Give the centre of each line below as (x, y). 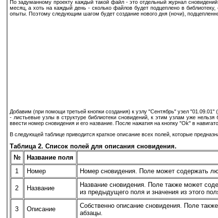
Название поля (50, 157)
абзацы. (91, 213)
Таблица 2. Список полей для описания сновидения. (93, 146)
